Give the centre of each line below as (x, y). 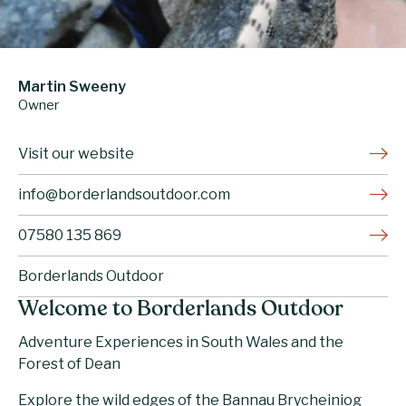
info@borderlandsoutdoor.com (124, 194)
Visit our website (76, 153)
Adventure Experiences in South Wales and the (181, 342)
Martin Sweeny (72, 86)
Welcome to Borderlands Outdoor (181, 309)
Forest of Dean (69, 363)
